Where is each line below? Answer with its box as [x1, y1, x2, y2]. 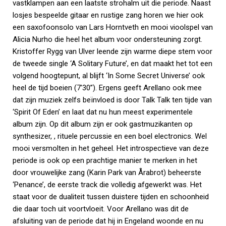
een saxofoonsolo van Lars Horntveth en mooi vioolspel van [13, 23, 213, 32]
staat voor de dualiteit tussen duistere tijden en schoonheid [13, 192, 209, 201]
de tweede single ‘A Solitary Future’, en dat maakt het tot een [13, 59, 212, 68]
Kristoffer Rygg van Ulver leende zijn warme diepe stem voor [13, 47, 212, 56]
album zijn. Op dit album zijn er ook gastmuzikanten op [13, 120, 193, 129]
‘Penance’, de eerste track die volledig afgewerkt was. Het [13, 180, 202, 189]
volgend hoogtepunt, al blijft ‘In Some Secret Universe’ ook [13, 71, 205, 80]
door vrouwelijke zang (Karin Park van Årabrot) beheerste [13, 168, 201, 177]
